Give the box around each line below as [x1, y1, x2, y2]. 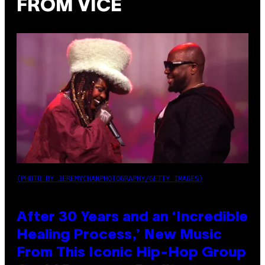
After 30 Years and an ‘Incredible [17, 211, 248, 225]
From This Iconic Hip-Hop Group [17, 247, 246, 260]
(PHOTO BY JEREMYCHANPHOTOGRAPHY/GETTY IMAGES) [17, 174, 203, 183]
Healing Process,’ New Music [17, 229, 222, 243]
